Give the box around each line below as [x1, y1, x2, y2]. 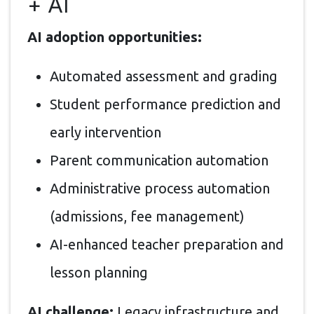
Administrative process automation [50, 179, 270, 196]
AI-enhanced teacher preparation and [50, 235, 284, 252]
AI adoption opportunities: [27, 28, 202, 45]
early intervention [50, 123, 161, 140]
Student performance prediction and [50, 95, 281, 112]
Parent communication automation [50, 151, 268, 168]
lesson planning [50, 264, 148, 280]
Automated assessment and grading [50, 67, 278, 84]
